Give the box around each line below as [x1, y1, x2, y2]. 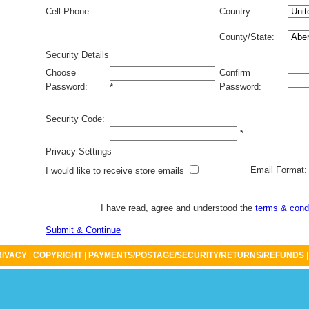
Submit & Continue [46, 225, 121, 235]
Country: [219, 6, 253, 17]
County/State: [219, 32, 275, 42]
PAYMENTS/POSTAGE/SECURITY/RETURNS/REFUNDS [88, 250, 304, 260]
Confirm [219, 68, 250, 78]
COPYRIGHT [33, 250, 82, 260]
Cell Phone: [46, 6, 92, 17]
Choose [46, 68, 76, 78]
